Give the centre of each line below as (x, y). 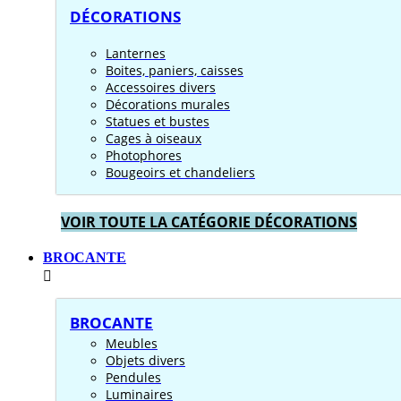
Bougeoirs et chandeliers (180, 172)
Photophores (144, 155)
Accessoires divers (161, 87)
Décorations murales (168, 104)
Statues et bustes (158, 121)
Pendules (133, 377)
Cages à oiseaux (154, 138)
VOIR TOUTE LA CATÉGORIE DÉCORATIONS (209, 222)
